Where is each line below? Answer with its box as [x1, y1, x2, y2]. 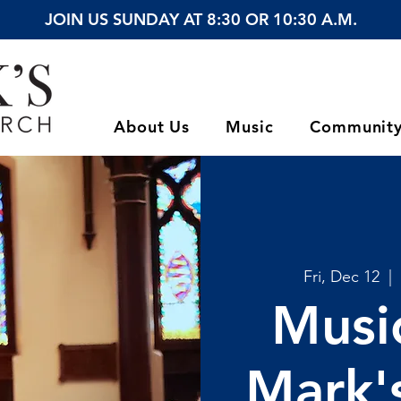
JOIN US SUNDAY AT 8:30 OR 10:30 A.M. [44, 9, 357, 30]
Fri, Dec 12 [303, 266, 380, 286]
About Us [114, 116, 191, 137]
